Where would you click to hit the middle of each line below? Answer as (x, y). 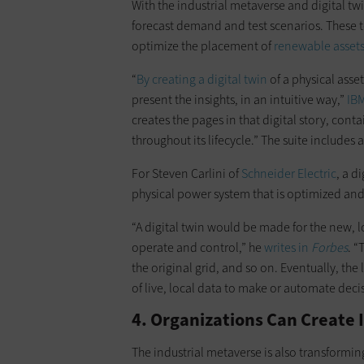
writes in (288, 247)
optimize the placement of (203, 45)
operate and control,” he (198, 247)
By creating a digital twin (202, 79)
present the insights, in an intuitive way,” (239, 99)
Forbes (329, 247)
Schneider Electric (289, 173)
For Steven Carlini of (186, 173)
